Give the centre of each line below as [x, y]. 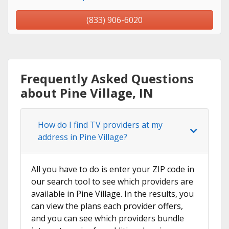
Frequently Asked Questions [107, 79]
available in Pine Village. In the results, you [112, 194]
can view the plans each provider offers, [107, 206]
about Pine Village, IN [87, 93]
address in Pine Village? [83, 137]
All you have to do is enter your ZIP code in [113, 169]
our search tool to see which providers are [112, 182]
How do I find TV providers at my [100, 125]
